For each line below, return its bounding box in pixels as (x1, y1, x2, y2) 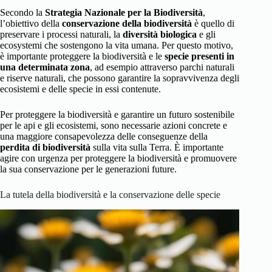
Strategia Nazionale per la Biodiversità (45, 7, 203, 18)
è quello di (192, 18, 234, 29)
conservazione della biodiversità (62, 18, 192, 29)
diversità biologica (123, 29, 197, 40)
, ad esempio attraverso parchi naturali (90, 62, 234, 73)
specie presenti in (165, 51, 234, 62)
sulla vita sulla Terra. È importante (90, 142, 223, 153)
